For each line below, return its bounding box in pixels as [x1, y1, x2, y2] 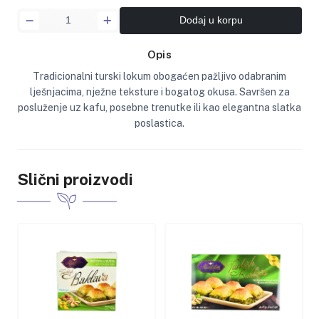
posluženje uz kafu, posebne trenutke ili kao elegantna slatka [18, 101, 301, 113]
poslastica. [135, 117, 184, 129]
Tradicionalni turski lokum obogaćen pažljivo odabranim [33, 70, 286, 82]
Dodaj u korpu [179, 14, 243, 26]
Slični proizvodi [16, 170, 133, 189]
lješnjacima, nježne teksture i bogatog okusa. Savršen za [29, 85, 290, 98]
